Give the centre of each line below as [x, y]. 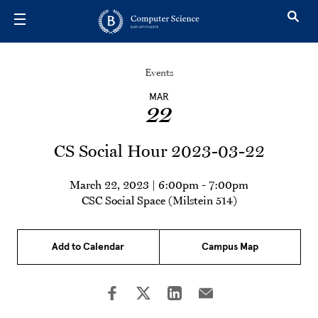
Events [159, 72]
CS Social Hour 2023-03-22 [159, 151]
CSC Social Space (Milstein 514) [159, 200]
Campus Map [230, 247]
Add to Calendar [88, 247]
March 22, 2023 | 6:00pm [134, 185]
